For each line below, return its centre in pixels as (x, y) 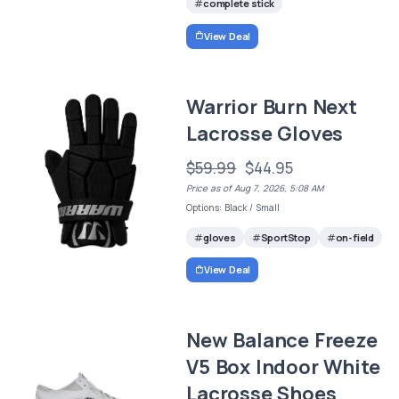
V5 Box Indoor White (283, 367)
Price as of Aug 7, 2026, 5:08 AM (255, 187)
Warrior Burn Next (272, 106)
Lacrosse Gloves (265, 133)
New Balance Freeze (282, 341)
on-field (355, 237)
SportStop (285, 237)
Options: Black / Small (233, 207)
